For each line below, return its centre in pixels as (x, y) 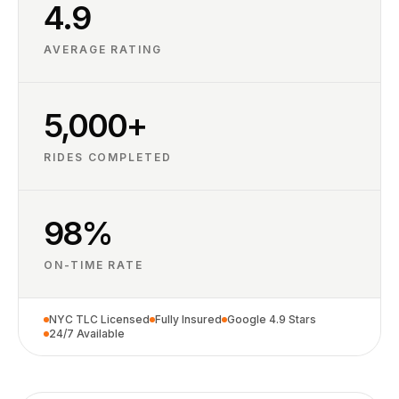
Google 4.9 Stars (272, 319)
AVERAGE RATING (103, 49)
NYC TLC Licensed (99, 319)
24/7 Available (87, 334)
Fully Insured (188, 319)
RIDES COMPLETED (108, 157)
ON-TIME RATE (94, 265)
